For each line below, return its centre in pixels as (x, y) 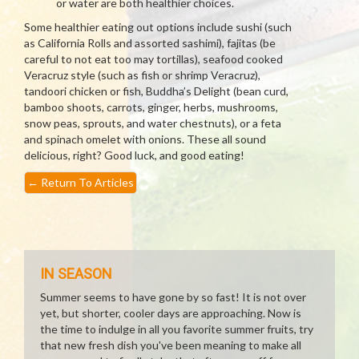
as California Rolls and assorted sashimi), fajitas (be (150, 43)
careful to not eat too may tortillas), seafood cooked (153, 59)
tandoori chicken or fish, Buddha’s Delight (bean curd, (156, 91)
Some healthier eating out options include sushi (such (158, 27)
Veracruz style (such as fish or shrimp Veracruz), (142, 75)
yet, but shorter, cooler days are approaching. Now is (171, 313)
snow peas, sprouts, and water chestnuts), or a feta (153, 123)
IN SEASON (76, 274)
